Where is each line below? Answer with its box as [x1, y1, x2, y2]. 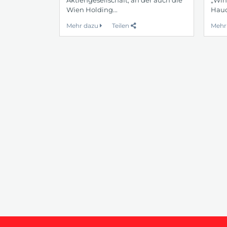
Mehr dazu [66, 22, 100, 29]
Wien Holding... [66, 5, 118, 14]
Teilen [112, 22, 131, 29]
